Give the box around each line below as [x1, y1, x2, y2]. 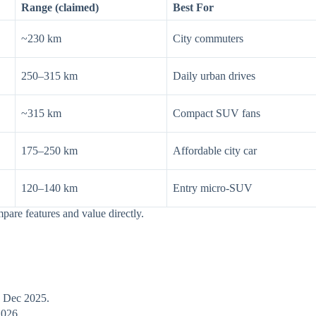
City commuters [173, 32, 243, 45]
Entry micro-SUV [173, 182, 253, 195]
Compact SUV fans [173, 107, 260, 120]
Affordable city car [173, 145, 257, 157]
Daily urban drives [173, 70, 255, 83]
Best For [173, 1, 214, 14]
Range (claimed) [21, 1, 99, 14]
